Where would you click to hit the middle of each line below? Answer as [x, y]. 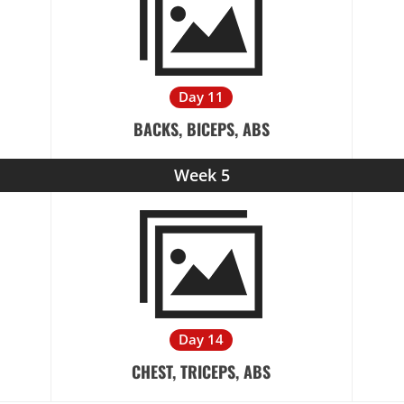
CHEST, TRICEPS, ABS [202, 372]
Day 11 [202, 96]
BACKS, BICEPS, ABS [201, 129]
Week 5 [202, 175]
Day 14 [202, 339]
